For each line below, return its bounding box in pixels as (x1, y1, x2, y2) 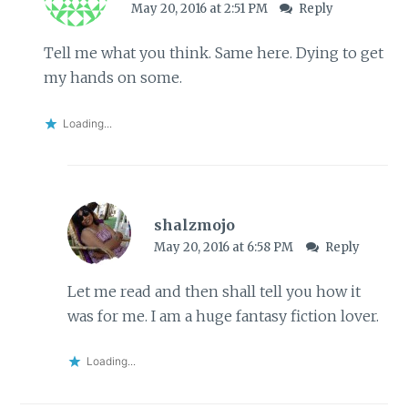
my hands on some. (43, 68, 182, 87)
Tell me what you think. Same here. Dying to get (43, 44, 383, 63)
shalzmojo (154, 215, 236, 234)
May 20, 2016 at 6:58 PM (154, 239, 297, 255)
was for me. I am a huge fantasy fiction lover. (66, 306, 379, 325)
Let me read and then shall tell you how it (66, 281, 361, 301)
